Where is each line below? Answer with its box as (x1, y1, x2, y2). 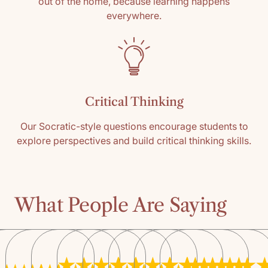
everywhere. (106, 10, 162, 22)
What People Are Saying (14, 193, 227, 217)
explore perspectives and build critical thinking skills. (17, 135, 251, 147)
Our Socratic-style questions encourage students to (20, 120, 248, 132)
